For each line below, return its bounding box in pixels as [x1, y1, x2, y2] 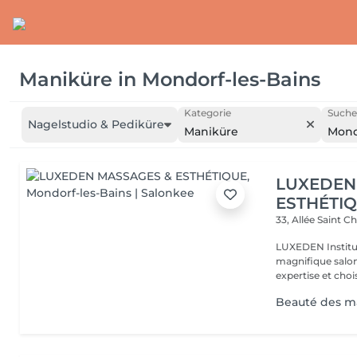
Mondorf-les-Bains [142, 67, 320, 91]
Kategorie [183, 107, 231, 119]
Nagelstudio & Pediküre [28, 117, 164, 131]
